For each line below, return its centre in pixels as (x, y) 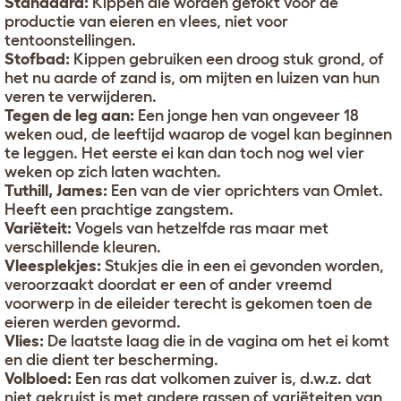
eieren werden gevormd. (93, 323)
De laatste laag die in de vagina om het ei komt (217, 341)
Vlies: (24, 341)
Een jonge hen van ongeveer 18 (247, 116)
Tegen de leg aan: (69, 116)
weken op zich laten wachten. (113, 172)
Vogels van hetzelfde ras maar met (200, 229)
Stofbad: (37, 60)
